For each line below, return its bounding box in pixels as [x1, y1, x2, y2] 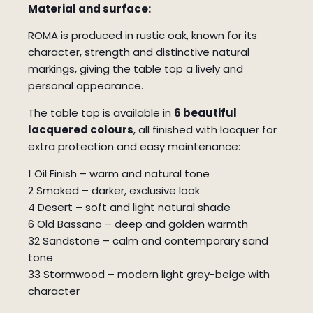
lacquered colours [28, 122, 133, 137]
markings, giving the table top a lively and [28, 61, 243, 76]
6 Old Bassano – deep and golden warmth [28, 216, 248, 231]
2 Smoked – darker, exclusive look [28, 182, 200, 198]
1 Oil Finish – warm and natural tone [28, 166, 210, 181]
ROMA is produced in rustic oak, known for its [28, 27, 257, 43]
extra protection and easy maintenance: [28, 138, 240, 154]
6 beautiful [174, 105, 237, 120]
